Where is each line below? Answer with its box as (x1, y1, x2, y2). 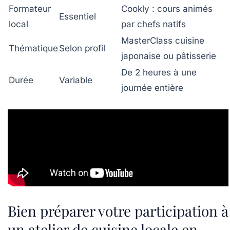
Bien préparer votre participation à (8, 201, 228, 221)
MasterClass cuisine (121, 35, 204, 46)
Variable (59, 74, 92, 85)
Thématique (9, 43, 58, 53)
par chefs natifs (121, 18, 186, 29)
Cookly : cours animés (121, 3, 213, 14)
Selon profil (59, 43, 105, 53)
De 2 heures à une (121, 67, 197, 78)
